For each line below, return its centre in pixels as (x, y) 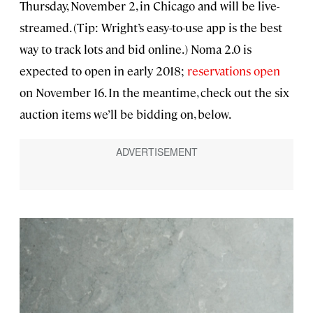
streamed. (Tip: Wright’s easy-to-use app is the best (151, 28)
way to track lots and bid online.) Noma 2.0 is (136, 49)
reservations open (234, 71)
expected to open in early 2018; (103, 71)
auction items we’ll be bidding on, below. (125, 114)
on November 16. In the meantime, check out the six (154, 93)
